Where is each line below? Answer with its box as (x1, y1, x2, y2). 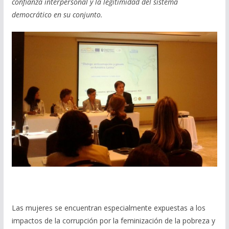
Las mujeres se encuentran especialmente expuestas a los (11, 203, 205, 213)
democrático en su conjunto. (11, 9, 103, 19)
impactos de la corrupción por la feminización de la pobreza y (11, 216, 215, 226)
